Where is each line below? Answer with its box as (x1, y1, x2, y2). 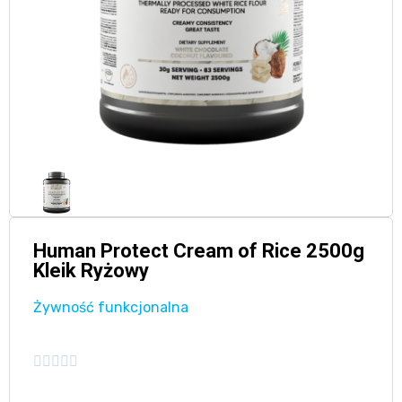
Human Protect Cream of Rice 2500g (32, 239, 364, 262)
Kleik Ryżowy (32, 258, 149, 282)
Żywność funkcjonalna (32, 298, 188, 316)
